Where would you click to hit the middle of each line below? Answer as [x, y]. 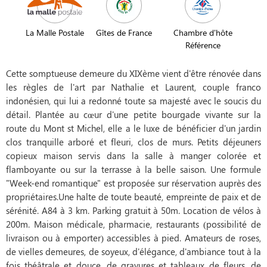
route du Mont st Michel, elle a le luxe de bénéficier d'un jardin [133, 128]
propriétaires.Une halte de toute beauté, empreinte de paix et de [133, 196]
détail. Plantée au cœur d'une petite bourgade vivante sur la [133, 114]
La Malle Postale [55, 32]
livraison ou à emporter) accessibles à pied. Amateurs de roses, [133, 237]
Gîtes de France [124, 32]
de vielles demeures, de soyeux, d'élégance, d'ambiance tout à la [133, 251]
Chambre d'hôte [203, 32]
